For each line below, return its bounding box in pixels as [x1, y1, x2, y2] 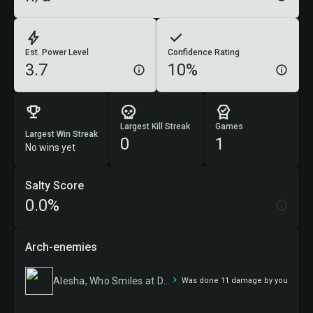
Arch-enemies [25, 240, 97, 254]
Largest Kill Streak [120, 122, 190, 131]
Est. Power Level [25, 48, 89, 57]
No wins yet [25, 142, 75, 153]
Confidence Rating [168, 48, 240, 57]
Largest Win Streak [25, 129, 98, 139]
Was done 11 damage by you [182, 276, 288, 285]
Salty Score [25, 179, 84, 192]
